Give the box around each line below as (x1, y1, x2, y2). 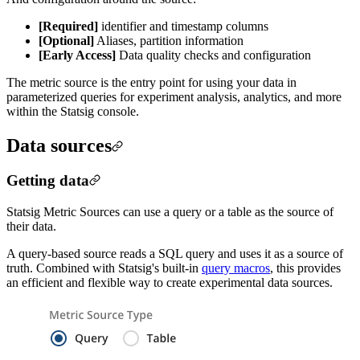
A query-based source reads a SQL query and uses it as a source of (6, 247, 343, 261)
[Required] (39, 18, 98, 33)
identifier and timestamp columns (98, 18, 268, 33)
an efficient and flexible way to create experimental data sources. (6, 276, 333, 290)
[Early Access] (39, 47, 116, 62)
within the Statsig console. (6, 104, 139, 118)
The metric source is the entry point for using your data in (6, 75, 297, 89)
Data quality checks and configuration (116, 47, 311, 62)
